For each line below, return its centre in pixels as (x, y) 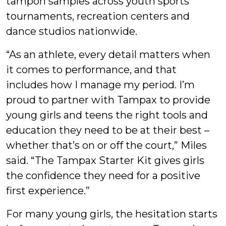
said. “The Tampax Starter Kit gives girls (105, 160)
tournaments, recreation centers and (98, 16)
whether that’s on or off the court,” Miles (106, 145)
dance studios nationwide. (72, 31)
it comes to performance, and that (91, 69)
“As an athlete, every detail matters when (108, 54)
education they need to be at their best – (108, 130)
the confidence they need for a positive (103, 175)
